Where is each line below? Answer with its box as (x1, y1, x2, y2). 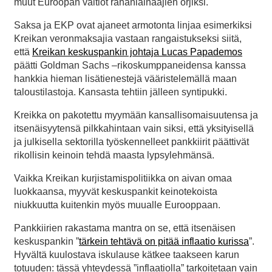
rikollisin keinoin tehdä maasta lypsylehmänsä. (14, 150, 214, 161)
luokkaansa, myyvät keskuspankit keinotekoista (14, 186, 217, 197)
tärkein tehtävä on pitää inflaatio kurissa (79, 236, 249, 247)
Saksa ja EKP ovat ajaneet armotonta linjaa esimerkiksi (14, 20, 252, 31)
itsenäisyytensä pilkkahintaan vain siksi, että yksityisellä (14, 123, 254, 134)
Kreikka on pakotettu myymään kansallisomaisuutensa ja (14, 110, 258, 121)
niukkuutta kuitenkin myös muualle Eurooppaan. (14, 200, 220, 211)
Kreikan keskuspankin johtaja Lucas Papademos (32, 47, 242, 58)
